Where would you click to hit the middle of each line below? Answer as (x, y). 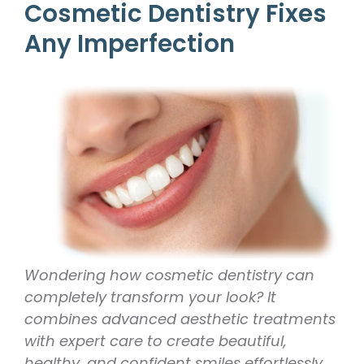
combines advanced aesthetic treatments (180, 319)
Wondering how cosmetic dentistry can (169, 275)
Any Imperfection (130, 43)
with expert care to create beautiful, (156, 341)
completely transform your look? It (150, 297)
